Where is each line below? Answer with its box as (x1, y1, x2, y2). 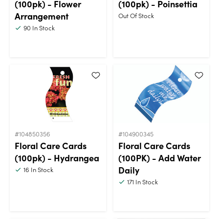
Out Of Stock (118, 10, 154, 20)
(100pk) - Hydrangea (15, 151, 99, 164)
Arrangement (15, 9, 68, 22)
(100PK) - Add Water (118, 151, 201, 164)
